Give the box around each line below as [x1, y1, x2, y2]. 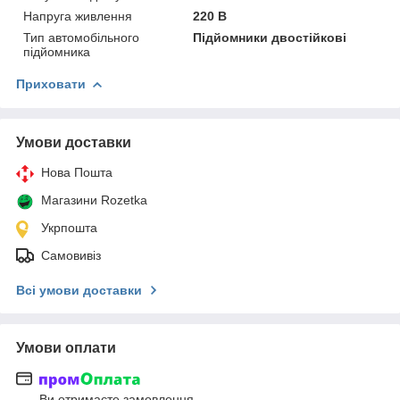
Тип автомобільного [23, 29, 139, 45]
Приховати [16, 76, 86, 91]
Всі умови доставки [16, 282, 142, 297]
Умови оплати [16, 339, 116, 355]
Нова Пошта [41, 164, 112, 179]
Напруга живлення [23, 8, 132, 23]
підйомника [23, 44, 90, 59]
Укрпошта [41, 220, 97, 235]
